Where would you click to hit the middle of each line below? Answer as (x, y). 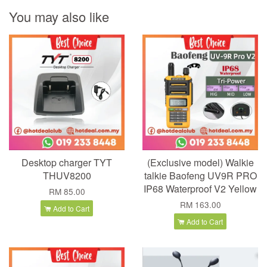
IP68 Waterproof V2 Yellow (200, 188)
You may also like (59, 16)
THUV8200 (67, 175)
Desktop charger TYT (67, 162)
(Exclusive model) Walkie (200, 162)
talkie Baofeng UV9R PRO (200, 175)
